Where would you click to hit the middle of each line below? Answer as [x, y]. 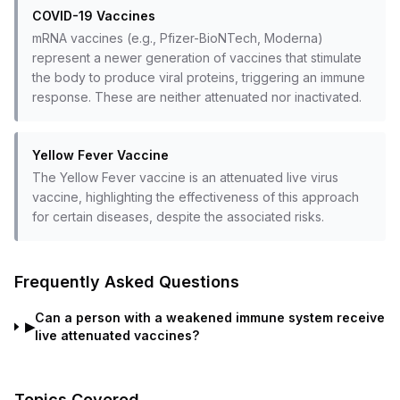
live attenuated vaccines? [117, 335]
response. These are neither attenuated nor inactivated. [197, 97]
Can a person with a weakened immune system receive [209, 317]
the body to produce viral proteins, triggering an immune [199, 77]
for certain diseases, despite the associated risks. [178, 217]
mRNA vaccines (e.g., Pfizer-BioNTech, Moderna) [178, 38]
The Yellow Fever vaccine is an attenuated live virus [185, 177]
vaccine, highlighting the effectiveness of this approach [196, 197]
